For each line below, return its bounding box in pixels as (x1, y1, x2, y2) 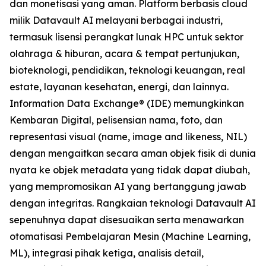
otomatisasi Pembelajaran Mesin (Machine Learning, (9, 230, 251, 243)
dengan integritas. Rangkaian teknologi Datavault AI (9, 197, 256, 210)
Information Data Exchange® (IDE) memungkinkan (9, 97, 244, 110)
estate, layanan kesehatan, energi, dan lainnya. (9, 81, 229, 93)
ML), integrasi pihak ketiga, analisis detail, (9, 247, 204, 259)
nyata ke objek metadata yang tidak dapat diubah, (9, 164, 250, 176)
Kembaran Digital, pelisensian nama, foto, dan (9, 114, 223, 126)
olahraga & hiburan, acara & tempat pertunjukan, (9, 47, 239, 60)
